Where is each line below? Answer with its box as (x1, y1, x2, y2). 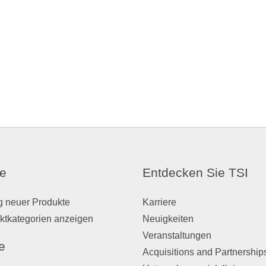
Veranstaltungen (142, 230, 211, 240)
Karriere (142, 197, 176, 207)
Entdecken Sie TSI (142, 166, 248, 179)
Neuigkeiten (142, 214, 194, 224)
